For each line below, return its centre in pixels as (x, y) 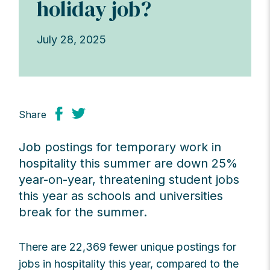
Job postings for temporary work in (120, 147)
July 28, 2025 (72, 40)
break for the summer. (83, 212)
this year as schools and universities (121, 196)
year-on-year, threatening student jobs (129, 180)
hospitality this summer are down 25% (128, 164)
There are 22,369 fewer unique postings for (128, 247)
